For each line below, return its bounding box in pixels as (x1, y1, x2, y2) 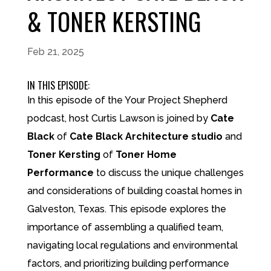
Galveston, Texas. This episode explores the (27, 203, 226, 215)
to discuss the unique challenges (93, 167, 244, 178)
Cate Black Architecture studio (69, 131, 223, 142)
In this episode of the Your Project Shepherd (27, 94, 227, 106)
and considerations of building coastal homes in (27, 185, 242, 197)
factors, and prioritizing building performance (27, 258, 229, 269)
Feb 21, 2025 (27, 46, 84, 57)
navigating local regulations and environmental (27, 240, 238, 251)
